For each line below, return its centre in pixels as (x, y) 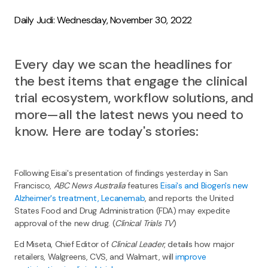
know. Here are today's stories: (106, 132)
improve (191, 257)
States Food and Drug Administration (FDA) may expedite (122, 211)
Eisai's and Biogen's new (204, 186)
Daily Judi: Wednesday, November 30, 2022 (103, 20)
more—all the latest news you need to (129, 115)
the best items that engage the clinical (131, 81)
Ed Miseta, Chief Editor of (63, 244)
